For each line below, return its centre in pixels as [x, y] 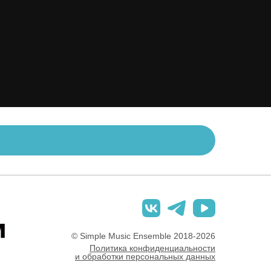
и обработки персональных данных [145, 256]
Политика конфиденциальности [152, 248]
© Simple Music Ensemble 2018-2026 [143, 236]
